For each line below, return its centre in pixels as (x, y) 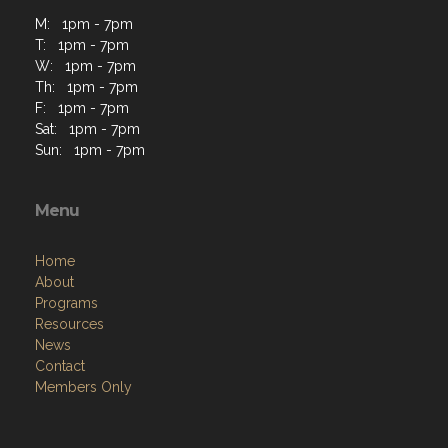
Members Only (83, 387)
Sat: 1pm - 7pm (87, 129)
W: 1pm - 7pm (85, 66)
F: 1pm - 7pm (82, 108)
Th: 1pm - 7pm (86, 87)
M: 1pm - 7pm (84, 24)
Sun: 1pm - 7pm (90, 150)
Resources (69, 324)
